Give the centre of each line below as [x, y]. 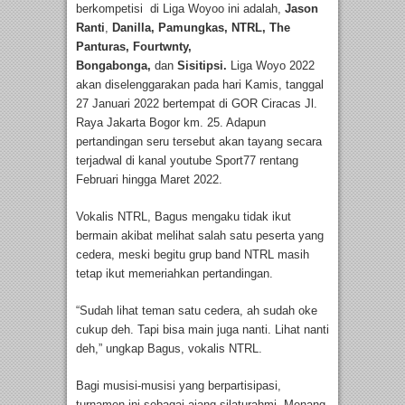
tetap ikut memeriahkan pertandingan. [174, 274]
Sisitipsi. [202, 66]
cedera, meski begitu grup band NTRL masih [193, 255]
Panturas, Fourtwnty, [134, 47]
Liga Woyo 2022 [271, 66]
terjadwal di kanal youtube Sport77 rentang [187, 161]
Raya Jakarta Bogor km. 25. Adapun [171, 123]
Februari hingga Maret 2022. [149, 180]
